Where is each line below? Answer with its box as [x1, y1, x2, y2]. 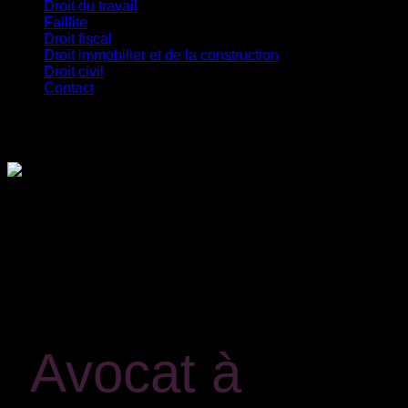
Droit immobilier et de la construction [44, 47, 279, 63]
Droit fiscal [44, 31, 112, 46]
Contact [44, 80, 94, 96]
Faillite [44, 15, 87, 30]
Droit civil [44, 64, 104, 79]
